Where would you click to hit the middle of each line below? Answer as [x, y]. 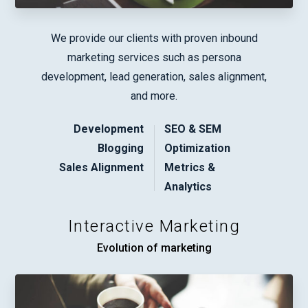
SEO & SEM [193, 129]
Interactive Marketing [154, 227]
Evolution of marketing [154, 248]
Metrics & [190, 168]
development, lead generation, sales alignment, [154, 77]
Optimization [197, 148]
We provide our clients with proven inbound [154, 38]
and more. [154, 96]
